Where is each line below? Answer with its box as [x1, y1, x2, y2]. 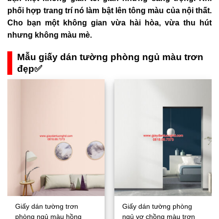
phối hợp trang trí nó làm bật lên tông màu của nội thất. [7, 6, 212, 15]
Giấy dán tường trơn [15, 202, 79, 210]
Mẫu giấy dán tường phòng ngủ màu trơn [17, 51, 203, 62]
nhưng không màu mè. [7, 30, 92, 39]
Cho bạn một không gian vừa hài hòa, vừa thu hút [7, 18, 212, 27]
